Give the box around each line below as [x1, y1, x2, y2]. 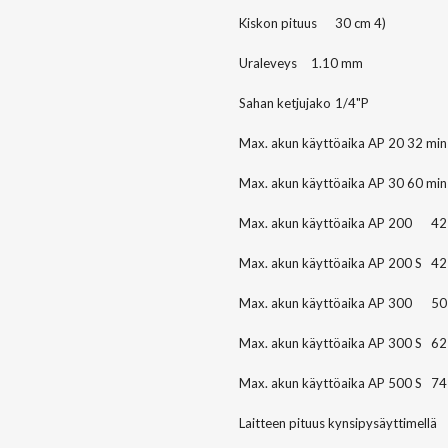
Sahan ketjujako [239, 95, 331, 112]
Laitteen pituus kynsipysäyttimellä [239, 415, 437, 432]
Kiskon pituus [239, 15, 317, 32]
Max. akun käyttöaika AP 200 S [239, 255, 422, 272]
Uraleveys [239, 55, 297, 72]
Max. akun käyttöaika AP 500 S [239, 375, 422, 392]
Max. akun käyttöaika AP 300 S [239, 335, 422, 352]
